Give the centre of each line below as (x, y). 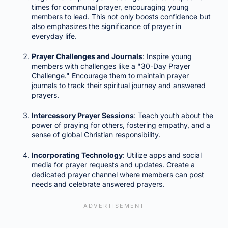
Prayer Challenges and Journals (87, 56)
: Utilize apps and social (162, 155)
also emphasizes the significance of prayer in (106, 26)
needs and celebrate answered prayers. (98, 184)
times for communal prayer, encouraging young (110, 7)
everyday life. (54, 36)
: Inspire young (167, 56)
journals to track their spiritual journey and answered (118, 85)
